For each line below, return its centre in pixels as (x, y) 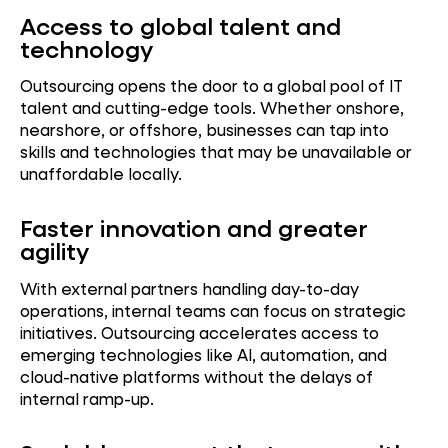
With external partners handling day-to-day (189, 288)
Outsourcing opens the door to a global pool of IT (211, 86)
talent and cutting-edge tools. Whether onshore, (212, 108)
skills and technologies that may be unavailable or (216, 152)
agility (54, 251)
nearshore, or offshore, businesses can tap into (204, 130)
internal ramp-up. (87, 398)
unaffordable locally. (101, 174)
